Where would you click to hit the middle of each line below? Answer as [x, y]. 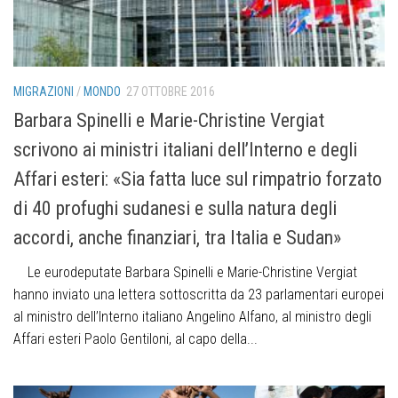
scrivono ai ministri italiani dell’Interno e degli [185, 149]
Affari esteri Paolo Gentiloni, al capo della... [135, 338]
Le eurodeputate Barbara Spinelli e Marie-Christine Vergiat [185, 272]
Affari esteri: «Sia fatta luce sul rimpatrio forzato [198, 179]
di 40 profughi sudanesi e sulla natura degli [175, 208]
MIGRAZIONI [44, 91]
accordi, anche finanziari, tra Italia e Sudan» [177, 237]
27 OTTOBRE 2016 [171, 91]
